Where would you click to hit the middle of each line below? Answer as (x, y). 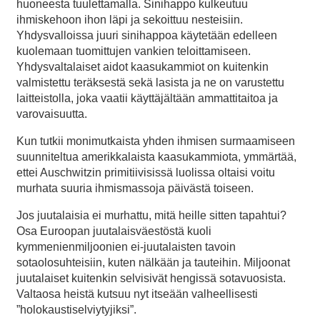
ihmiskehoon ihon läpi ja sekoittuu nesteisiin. (130, 20)
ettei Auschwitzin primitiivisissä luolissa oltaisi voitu (146, 173)
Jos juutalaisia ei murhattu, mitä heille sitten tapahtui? (151, 216)
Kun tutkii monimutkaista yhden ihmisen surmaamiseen (156, 141)
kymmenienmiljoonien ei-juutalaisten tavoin (126, 247)
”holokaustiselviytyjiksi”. (76, 310)
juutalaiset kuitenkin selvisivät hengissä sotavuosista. (151, 279)
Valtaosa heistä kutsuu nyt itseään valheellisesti (137, 294)
